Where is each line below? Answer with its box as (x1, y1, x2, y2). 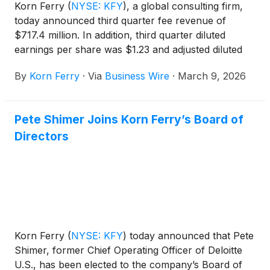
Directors (14, 129, 69, 144)
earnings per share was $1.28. (14, 58, 152, 71)
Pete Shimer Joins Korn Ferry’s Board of (14, 112, 243, 127)
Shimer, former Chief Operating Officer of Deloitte (14, 243, 242, 256)
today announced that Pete (127, 229, 254, 242)
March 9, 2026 (178, 70, 246, 83)
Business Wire (105, 70, 169, 83)
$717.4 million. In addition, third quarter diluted (14, 29, 225, 42)
